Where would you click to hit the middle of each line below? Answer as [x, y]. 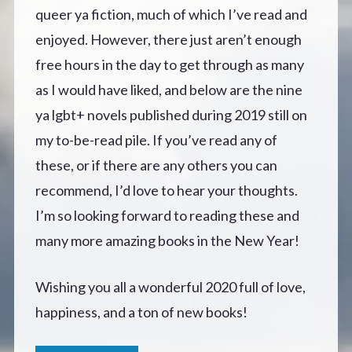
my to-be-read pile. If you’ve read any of [156, 140]
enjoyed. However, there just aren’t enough [169, 40]
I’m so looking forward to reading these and [167, 216]
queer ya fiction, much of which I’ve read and [171, 15]
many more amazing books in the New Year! [167, 241]
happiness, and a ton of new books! [141, 312]
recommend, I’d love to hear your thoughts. [167, 191]
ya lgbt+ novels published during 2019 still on [171, 115]
